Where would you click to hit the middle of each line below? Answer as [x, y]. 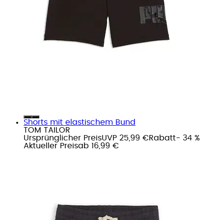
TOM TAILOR [47, 130]
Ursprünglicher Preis [63, 138]
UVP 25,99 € [125, 138]
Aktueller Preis [51, 146]
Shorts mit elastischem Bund [80, 122]
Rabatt [162, 138]
